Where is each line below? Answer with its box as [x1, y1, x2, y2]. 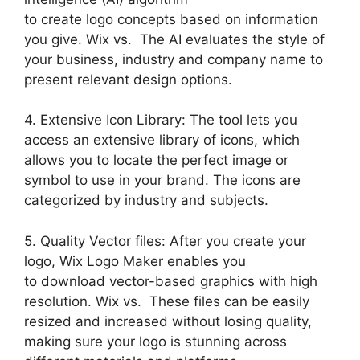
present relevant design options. [24, 71, 232, 88]
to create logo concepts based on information [24, 10, 318, 27]
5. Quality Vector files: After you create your [24, 232, 306, 249]
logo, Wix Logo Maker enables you [24, 252, 246, 269]
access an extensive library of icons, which [24, 132, 300, 148]
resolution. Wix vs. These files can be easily [24, 292, 309, 309]
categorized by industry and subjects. [24, 192, 268, 208]
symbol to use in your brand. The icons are [24, 172, 301, 188]
